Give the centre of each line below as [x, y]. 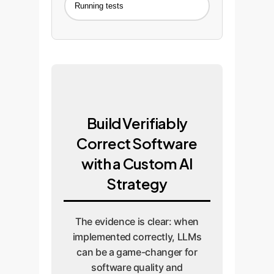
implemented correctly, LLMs [137, 237]
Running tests [99, 6]
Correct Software [137, 143]
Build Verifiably [137, 123]
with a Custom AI [137, 164]
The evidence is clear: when [137, 222]
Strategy [137, 184]
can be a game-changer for [137, 252]
